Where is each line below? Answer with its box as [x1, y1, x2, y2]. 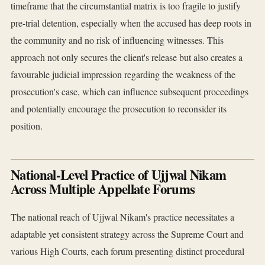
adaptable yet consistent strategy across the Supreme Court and [11, 228, 244, 241]
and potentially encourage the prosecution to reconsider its [11, 102, 227, 115]
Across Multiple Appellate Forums [11, 179, 195, 199]
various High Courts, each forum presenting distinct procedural [11, 245, 244, 258]
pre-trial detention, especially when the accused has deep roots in [11, 17, 251, 30]
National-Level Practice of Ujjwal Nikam [11, 165, 227, 185]
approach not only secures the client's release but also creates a [11, 51, 243, 64]
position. [11, 119, 43, 132]
